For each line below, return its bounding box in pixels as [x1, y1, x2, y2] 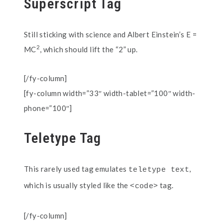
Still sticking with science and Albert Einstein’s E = [24, 30, 197, 39]
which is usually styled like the [24, 181, 130, 190]
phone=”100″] [24, 104, 72, 112]
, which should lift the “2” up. [40, 45, 138, 54]
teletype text [128, 166, 190, 174]
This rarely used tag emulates [24, 164, 128, 173]
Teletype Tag [24, 130, 102, 146]
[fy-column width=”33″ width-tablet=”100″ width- [24, 89, 196, 98]
